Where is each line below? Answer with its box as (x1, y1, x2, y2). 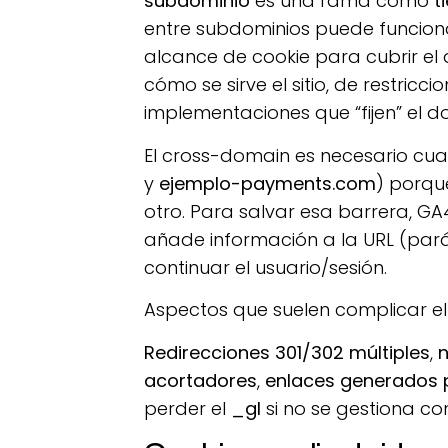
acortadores (144, 367, 258, 393)
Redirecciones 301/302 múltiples (144, 339, 431, 365)
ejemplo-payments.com (159, 170, 377, 196)
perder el (144, 395, 232, 421)
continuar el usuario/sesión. (144, 254, 388, 280)
